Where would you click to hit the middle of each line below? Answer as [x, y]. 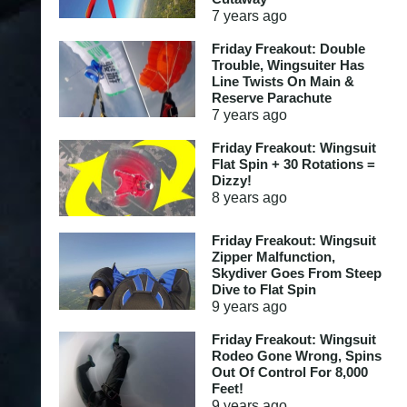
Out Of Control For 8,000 [289, 372]
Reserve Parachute [271, 97]
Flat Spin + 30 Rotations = [293, 164]
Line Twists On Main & [283, 81]
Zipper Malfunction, [273, 257]
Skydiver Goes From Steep [296, 273]
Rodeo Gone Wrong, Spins [296, 356]
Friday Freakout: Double [288, 48]
